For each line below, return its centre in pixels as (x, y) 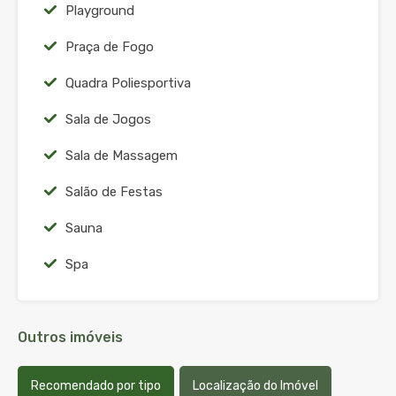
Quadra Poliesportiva (128, 83)
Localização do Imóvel (255, 385)
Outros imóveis (70, 337)
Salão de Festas (114, 191)
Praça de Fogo (110, 46)
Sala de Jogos (108, 119)
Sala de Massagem (122, 155)
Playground (100, 10)
